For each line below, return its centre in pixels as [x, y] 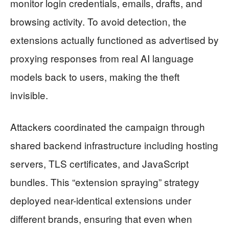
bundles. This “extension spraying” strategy [105, 182]
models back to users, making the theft [95, 77]
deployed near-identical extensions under [101, 200]
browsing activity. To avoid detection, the [98, 21]
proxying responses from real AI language [102, 58]
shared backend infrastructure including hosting [114, 145]
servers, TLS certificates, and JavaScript [99, 164]
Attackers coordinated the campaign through [108, 127]
